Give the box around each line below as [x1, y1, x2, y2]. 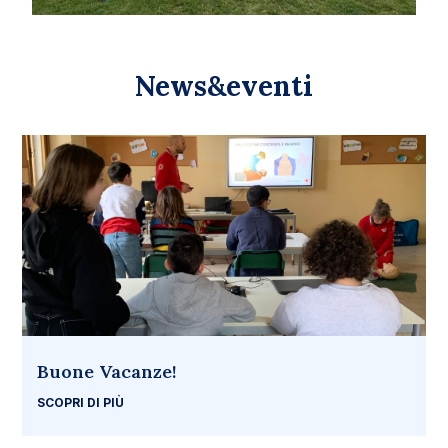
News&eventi [135, 67, 313, 104]
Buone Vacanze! [37, 360, 178, 384]
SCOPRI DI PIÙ [37, 395, 125, 411]
